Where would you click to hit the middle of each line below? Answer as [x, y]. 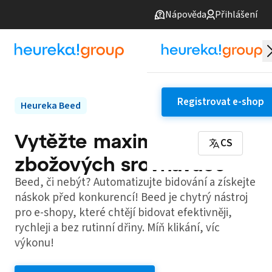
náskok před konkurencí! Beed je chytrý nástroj [131, 198]
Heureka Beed [51, 106]
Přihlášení [236, 15]
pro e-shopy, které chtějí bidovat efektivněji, [123, 213]
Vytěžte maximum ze [116, 140]
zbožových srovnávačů [120, 163]
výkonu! [34, 243]
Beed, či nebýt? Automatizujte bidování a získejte [135, 182]
